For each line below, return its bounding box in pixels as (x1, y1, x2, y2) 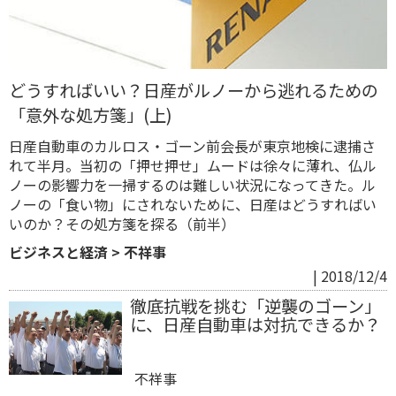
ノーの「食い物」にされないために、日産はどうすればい (9, 193, 377, 215)
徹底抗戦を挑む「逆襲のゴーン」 (129, 293, 381, 318)
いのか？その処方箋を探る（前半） (9, 212, 235, 234)
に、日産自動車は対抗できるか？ (129, 311, 381, 337)
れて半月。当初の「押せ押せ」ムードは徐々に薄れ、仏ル (9, 154, 377, 176)
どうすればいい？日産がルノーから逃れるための (9, 77, 378, 103)
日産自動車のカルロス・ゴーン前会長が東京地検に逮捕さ (9, 134, 376, 156)
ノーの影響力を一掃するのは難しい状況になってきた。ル (9, 173, 376, 195)
